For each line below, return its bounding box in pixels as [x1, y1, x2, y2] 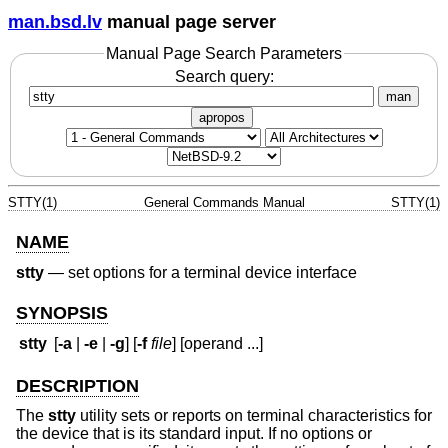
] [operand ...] [172, 335, 264, 353]
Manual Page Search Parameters [106, 44, 342, 62]
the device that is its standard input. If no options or [16, 425, 372, 443]
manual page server [102, 11, 276, 32]
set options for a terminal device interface [68, 263, 357, 281]
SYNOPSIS [16, 302, 108, 323]
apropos [199, 110, 245, 126]
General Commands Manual [143, 195, 305, 211]
